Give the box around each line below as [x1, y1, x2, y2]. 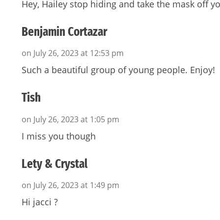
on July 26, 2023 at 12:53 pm [22, 48, 124, 59]
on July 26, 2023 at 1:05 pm [22, 113, 119, 125]
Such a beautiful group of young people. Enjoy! [22, 64, 215, 76]
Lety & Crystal [22, 156, 87, 171]
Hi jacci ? [22, 196, 58, 208]
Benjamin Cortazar [22, 24, 107, 39]
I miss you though [22, 130, 96, 142]
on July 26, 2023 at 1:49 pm [22, 180, 119, 191]
